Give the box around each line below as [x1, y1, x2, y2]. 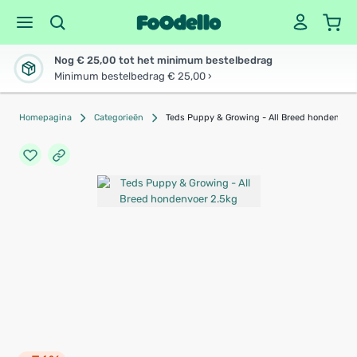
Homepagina [19, 112, 72, 123]
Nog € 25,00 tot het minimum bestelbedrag [54, 54, 273, 66]
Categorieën [94, 112, 143, 123]
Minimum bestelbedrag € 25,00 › [54, 70, 212, 82]
